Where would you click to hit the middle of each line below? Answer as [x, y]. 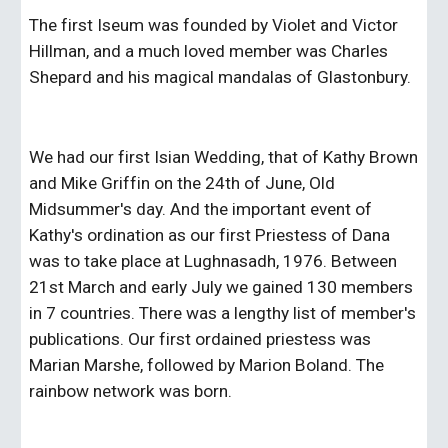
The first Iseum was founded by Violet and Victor [214, 25]
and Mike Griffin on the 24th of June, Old [182, 183]
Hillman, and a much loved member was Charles [209, 51]
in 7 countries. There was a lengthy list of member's [223, 313]
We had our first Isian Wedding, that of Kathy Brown [224, 157]
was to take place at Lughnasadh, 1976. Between [213, 261]
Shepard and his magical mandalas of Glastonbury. [220, 77]
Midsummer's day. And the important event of [201, 209]
